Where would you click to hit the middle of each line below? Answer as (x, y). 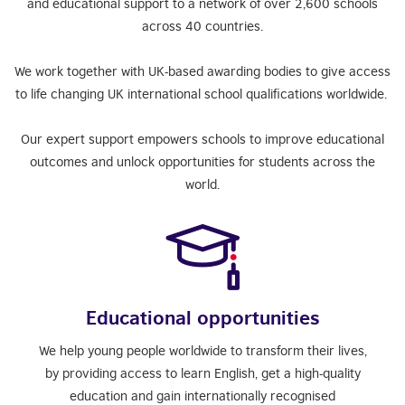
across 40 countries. (202, 26)
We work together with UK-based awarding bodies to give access (202, 71)
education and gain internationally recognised (202, 396)
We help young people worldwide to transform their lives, (202, 350)
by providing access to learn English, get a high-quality (202, 373)
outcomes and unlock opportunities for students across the (202, 161)
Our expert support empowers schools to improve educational (202, 139)
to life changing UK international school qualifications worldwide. (202, 94)
